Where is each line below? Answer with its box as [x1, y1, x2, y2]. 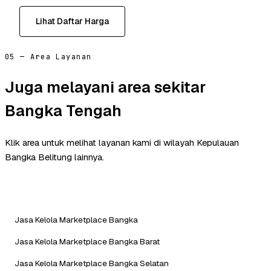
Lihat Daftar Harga [36, 16, 109, 27]
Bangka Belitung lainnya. [5, 151, 104, 163]
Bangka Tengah [5, 100, 122, 121]
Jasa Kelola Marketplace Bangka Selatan [15, 257, 169, 269]
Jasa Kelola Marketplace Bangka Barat [15, 235, 160, 247]
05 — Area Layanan [5, 52, 92, 62]
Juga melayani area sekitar [5, 76, 206, 97]
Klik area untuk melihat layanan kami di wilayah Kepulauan [5, 136, 239, 148]
